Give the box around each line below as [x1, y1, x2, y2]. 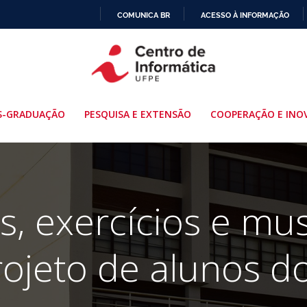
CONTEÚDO [153, 84, 196, 93]
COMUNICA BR [117, 10, 170, 20]
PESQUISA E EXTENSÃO [84, 107, 191, 121]
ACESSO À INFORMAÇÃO [201, 10, 289, 20]
